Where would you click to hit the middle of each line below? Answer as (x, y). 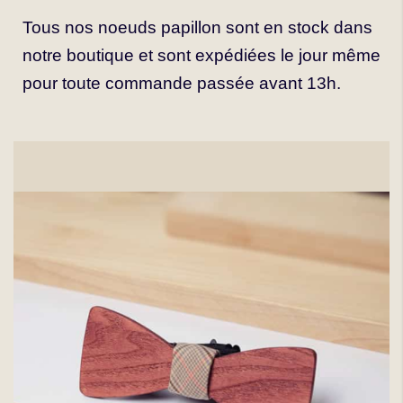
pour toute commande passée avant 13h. (182, 83)
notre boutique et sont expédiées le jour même (201, 55)
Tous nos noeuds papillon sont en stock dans (197, 27)
